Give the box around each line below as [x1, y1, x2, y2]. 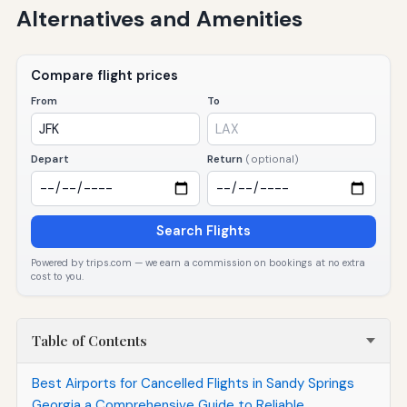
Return [206, 152, 246, 166]
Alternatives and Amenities [15, 4, 303, 33]
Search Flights [156, 223, 251, 240]
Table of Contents [31, 332, 147, 351]
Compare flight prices [31, 66, 179, 85]
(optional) [245, 152, 300, 165]
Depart [31, 152, 69, 166]
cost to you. [31, 269, 84, 283]
